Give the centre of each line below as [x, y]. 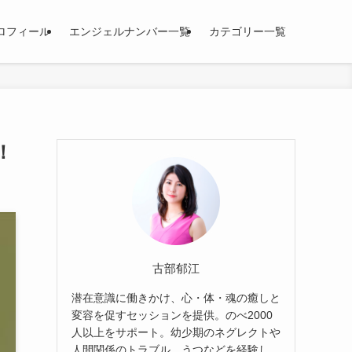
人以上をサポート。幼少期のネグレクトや [176, 332]
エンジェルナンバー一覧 [130, 31]
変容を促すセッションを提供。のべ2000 [172, 315]
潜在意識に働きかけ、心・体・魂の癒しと [176, 297]
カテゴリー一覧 [247, 31]
